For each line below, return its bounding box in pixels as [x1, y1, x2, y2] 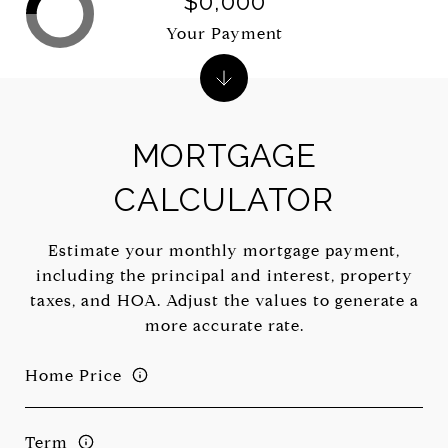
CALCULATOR [114, 181, 334, 218]
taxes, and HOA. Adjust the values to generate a [29, 291, 419, 310]
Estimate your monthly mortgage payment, [48, 241, 400, 260]
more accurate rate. [144, 316, 304, 335]
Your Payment [165, 23, 283, 43]
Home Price [25, 365, 122, 385]
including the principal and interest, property [35, 266, 413, 285]
